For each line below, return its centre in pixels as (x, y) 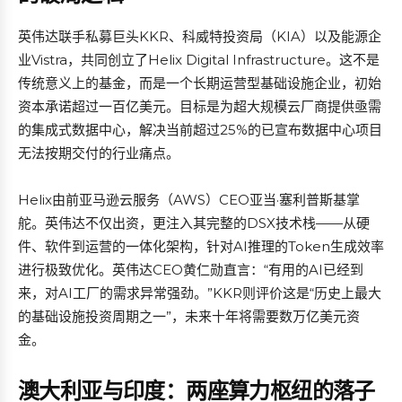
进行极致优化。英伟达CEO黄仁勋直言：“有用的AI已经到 (191, 270)
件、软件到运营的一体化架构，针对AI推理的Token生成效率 (201, 246)
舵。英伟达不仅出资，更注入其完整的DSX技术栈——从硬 (194, 223)
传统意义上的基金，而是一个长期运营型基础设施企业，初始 (200, 83)
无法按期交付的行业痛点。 (99, 153)
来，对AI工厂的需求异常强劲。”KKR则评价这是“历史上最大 (200, 293)
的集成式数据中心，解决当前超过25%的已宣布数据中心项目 (200, 130)
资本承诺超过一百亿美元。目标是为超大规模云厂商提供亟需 (200, 106)
